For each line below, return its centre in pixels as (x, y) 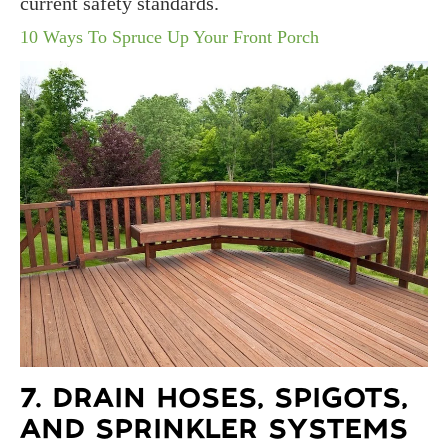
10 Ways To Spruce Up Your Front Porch (169, 37)
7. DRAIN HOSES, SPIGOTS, (214, 398)
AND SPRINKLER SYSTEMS (214, 429)
